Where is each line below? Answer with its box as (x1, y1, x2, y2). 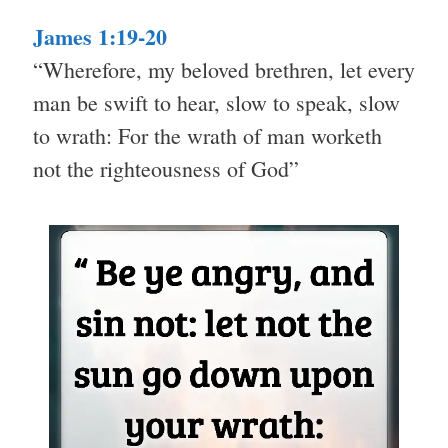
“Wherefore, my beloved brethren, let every (33, 55, 415, 85)
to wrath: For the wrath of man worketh (33, 121, 382, 151)
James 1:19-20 (33, 20, 167, 54)
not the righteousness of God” (33, 154, 299, 184)
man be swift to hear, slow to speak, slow (33, 88, 400, 118)
